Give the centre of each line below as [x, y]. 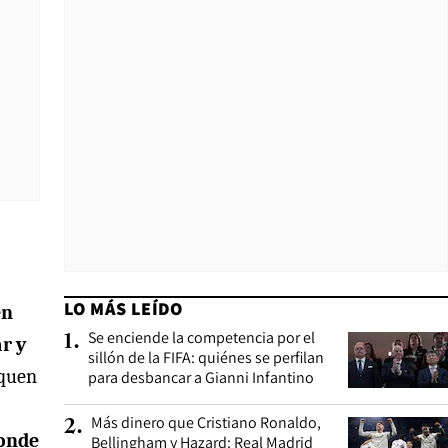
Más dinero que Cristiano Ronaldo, [206, 422]
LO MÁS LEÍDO [123, 308]
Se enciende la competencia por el [201, 337]
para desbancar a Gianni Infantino [201, 377]
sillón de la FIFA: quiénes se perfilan [206, 357]
